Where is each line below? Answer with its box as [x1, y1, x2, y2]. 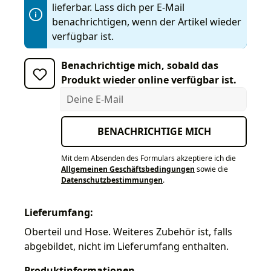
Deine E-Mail [60, 87, 117, 100]
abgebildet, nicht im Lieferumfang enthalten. [24, 239, 229, 253]
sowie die [195, 163, 228, 174]
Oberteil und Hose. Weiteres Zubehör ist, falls [24, 224, 232, 238]
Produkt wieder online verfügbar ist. [61, 73, 237, 87]
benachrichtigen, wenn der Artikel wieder [52, 15, 241, 28]
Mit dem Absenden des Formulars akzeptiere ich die [61, 152, 236, 163]
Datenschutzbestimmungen [61, 174, 163, 185]
